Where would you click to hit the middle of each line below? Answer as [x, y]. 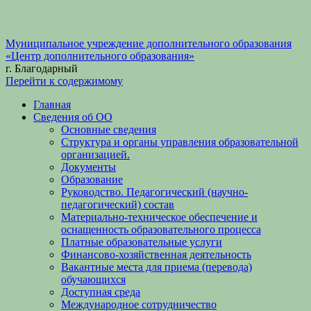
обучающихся [93, 279]
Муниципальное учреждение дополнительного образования [149, 43]
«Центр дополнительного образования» [100, 56]
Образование [92, 179]
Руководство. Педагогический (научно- [154, 192]
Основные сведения [109, 129]
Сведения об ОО [73, 117]
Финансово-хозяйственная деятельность [156, 254]
